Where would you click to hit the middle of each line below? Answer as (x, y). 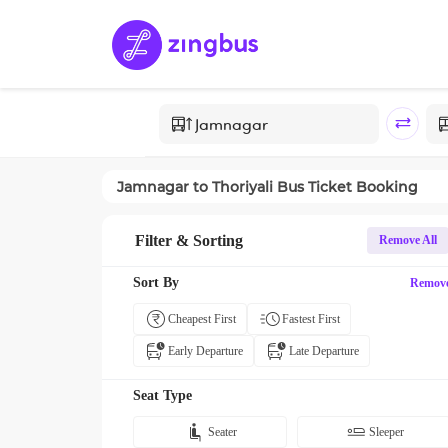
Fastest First (311, 319)
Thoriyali (242, 186)
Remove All (408, 240)
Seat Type (162, 395)
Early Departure (205, 351)
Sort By (156, 282)
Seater (222, 432)
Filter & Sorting (189, 240)
